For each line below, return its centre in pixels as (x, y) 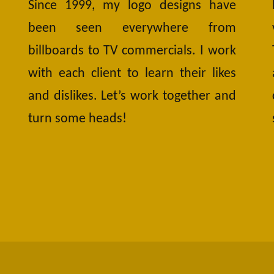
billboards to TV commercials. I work (132, 51)
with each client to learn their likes (132, 74)
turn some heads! (77, 119)
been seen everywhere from (132, 29)
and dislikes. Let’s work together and (132, 97)
